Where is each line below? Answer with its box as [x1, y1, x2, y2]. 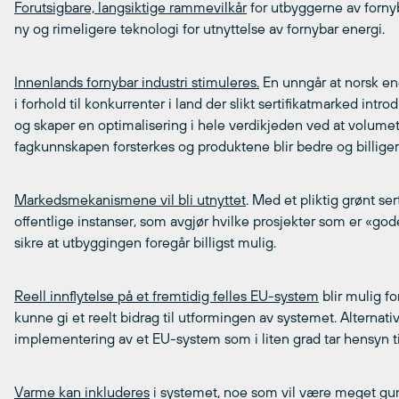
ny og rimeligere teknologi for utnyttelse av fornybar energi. [14, 20, 385, 37]
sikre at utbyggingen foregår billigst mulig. [14, 234, 276, 250]
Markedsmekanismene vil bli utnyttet [14, 191, 246, 208]
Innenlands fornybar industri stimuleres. [14, 74, 259, 90]
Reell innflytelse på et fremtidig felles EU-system [14, 288, 319, 304]
